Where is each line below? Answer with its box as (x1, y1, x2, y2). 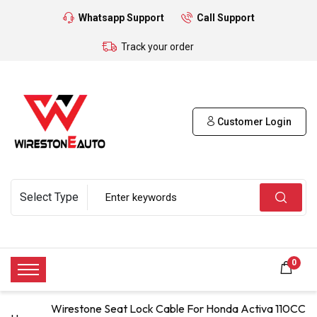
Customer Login (215, 115, 292, 127)
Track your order (121, 41, 194, 52)
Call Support (196, 12, 255, 23)
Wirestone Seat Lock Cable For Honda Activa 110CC (51, 301, 306, 316)
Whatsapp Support (78, 12, 164, 23)
